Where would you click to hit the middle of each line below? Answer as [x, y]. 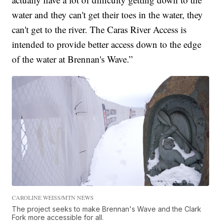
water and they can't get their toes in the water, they [108, 15]
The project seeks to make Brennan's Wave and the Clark [107, 209]
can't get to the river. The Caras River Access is [99, 30]
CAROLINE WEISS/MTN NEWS [53, 198]
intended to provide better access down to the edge [107, 44]
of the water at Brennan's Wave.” [73, 59]
